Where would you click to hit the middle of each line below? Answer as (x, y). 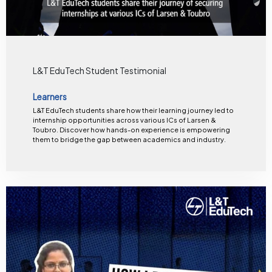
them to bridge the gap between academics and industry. (129, 139)
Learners (49, 97)
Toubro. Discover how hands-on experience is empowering (131, 129)
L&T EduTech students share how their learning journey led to (133, 110)
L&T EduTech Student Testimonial (99, 71)
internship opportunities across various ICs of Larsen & (124, 120)
